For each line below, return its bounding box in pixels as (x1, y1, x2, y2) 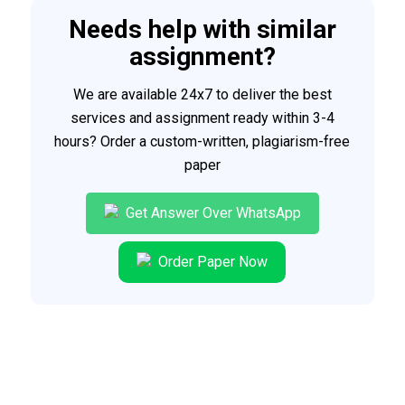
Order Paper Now (155, 253, 268, 271)
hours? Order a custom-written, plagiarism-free (54, 132, 351, 150)
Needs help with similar (68, 14, 336, 45)
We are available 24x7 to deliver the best (72, 85, 332, 103)
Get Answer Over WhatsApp (121, 204, 301, 222)
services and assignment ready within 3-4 (70, 108, 334, 127)
